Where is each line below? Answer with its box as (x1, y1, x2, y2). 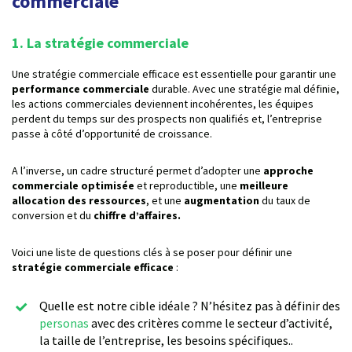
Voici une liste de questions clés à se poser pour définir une (12, 245, 292, 260)
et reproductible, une (134, 178, 240, 193)
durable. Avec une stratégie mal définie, (152, 82, 339, 97)
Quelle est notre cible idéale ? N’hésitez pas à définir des (39, 298, 340, 314)
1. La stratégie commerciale (12, 34, 189, 53)
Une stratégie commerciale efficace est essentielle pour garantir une (12, 67, 336, 82)
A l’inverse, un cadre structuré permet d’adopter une (12, 163, 263, 178)
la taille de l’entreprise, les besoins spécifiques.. (39, 332, 293, 349)
